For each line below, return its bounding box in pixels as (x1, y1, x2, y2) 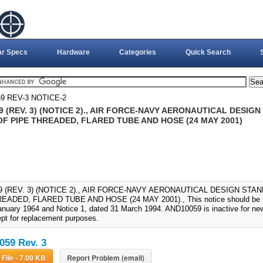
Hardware (56, 48, 90, 56)
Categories (119, 48, 156, 56)
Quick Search (185, 48, 231, 56)
